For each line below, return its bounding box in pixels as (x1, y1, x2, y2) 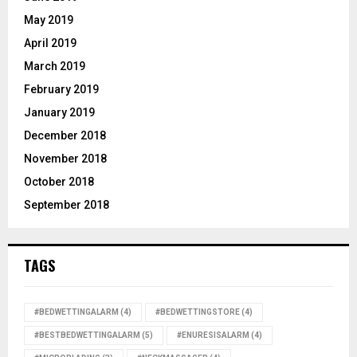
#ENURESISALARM (177, 330, 249, 339)
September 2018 (24, 198, 109, 211)
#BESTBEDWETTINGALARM (34, 330, 140, 339)
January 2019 (24, 105, 95, 119)
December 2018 (24, 128, 106, 142)
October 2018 (24, 175, 94, 188)
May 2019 (24, 13, 73, 26)
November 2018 (24, 151, 107, 165)
